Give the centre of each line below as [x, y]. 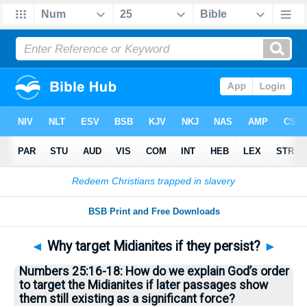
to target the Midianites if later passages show [144, 285]
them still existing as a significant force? [127, 299]
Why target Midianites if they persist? [153, 246]
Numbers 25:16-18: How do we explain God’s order [154, 271]
